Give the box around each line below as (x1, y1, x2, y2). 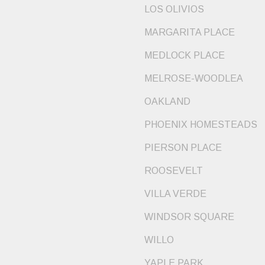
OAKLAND (144, 96, 190, 107)
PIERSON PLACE (144, 143, 222, 153)
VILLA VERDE (144, 189, 206, 199)
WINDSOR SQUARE (144, 212, 234, 222)
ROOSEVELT (144, 166, 203, 176)
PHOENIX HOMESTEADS (144, 119, 257, 130)
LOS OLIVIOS (144, 4, 204, 15)
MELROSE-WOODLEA (144, 73, 243, 84)
